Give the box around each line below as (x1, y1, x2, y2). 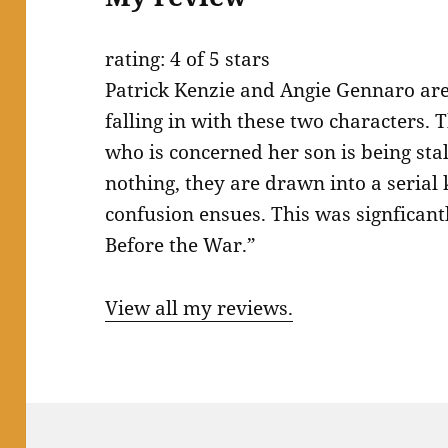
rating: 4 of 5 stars (105, 46, 271, 73)
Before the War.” (105, 232, 257, 259)
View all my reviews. (105, 295, 294, 322)
